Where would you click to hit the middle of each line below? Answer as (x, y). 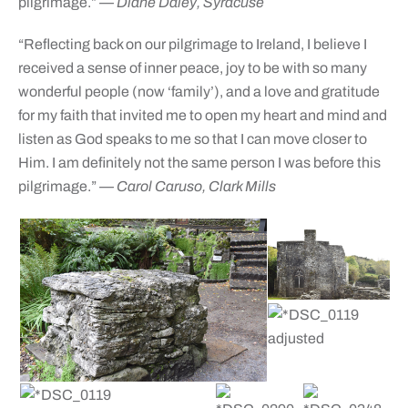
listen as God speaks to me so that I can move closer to (192, 139)
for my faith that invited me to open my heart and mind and (202, 116)
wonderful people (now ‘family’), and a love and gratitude (199, 92)
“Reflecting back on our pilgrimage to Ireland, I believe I (192, 45)
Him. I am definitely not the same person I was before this (199, 163)
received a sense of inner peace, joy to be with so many (192, 68)
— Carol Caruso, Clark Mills (187, 187)
